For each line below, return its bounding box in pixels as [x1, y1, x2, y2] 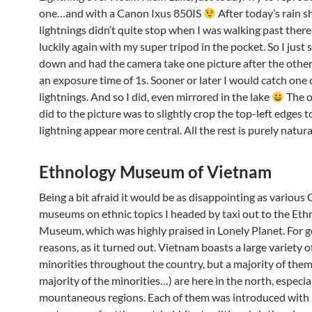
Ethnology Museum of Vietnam [39, 162, 272, 182]
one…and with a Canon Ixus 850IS [39, 6, 203, 19]
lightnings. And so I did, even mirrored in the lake [39, 90, 272, 103]
